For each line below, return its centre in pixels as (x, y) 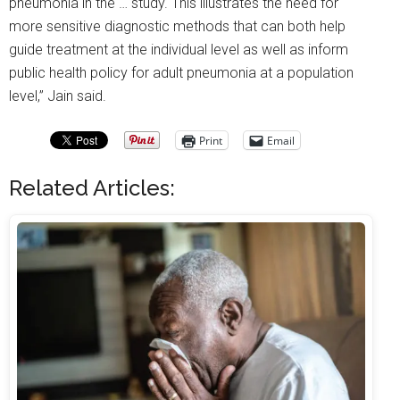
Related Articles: (92, 188)
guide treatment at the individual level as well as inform (179, 50)
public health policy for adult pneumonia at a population (181, 73)
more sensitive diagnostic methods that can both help (177, 27)
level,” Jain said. (58, 96)
